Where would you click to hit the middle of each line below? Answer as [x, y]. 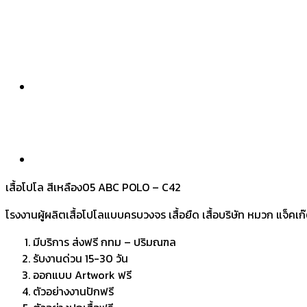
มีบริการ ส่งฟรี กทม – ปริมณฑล [105, 242]
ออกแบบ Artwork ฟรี [82, 274]
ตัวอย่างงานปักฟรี [73, 291]
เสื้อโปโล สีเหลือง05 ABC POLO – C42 [93, 187]
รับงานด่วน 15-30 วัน [81, 258]
